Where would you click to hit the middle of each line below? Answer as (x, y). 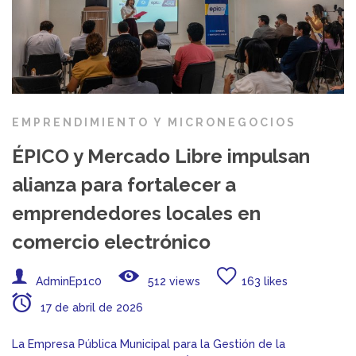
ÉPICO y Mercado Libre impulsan (161, 156)
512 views (172, 281)
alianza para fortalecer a (124, 184)
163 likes (265, 281)
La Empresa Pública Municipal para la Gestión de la (149, 344)
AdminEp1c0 (69, 281)
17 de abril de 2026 (90, 307)
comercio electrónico (111, 242)
